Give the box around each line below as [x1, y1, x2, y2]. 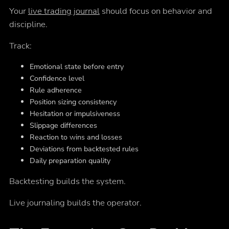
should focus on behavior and [99, 5, 212, 17]
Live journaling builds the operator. [9, 197, 142, 209]
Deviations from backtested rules [29, 144, 139, 154]
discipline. [9, 18, 48, 31]
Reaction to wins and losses [29, 132, 122, 143]
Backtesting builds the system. [9, 175, 126, 188]
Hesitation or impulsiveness [29, 108, 120, 119]
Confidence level [29, 73, 84, 84]
